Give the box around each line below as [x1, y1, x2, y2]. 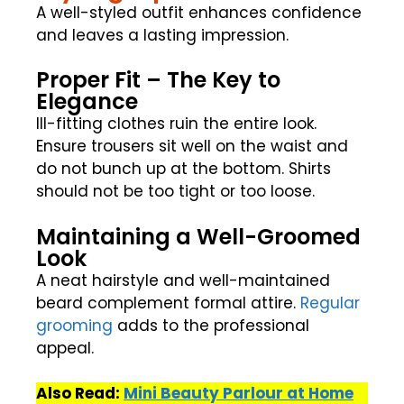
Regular [300, 291, 360, 314]
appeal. [36, 336, 94, 359]
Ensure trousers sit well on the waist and [36, 135, 348, 158]
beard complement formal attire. [36, 291, 300, 314]
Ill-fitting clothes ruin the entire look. [36, 113, 317, 135]
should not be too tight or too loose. [36, 180, 315, 203]
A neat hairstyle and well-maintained [36, 269, 330, 291]
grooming [36, 314, 113, 336]
